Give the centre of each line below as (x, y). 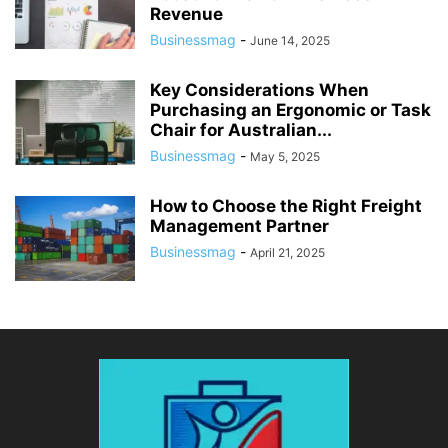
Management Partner (239, 225)
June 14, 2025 (290, 40)
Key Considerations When (259, 89)
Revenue (186, 13)
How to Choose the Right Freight (286, 205)
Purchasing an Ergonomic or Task (290, 109)
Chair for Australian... (241, 129)
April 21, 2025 (287, 252)
